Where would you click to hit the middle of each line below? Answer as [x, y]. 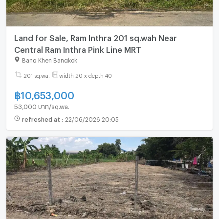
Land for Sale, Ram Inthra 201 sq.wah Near [95, 37]
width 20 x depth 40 [85, 75]
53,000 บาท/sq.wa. [42, 105]
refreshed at [42, 119]
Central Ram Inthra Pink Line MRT [77, 48]
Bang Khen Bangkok [49, 59]
